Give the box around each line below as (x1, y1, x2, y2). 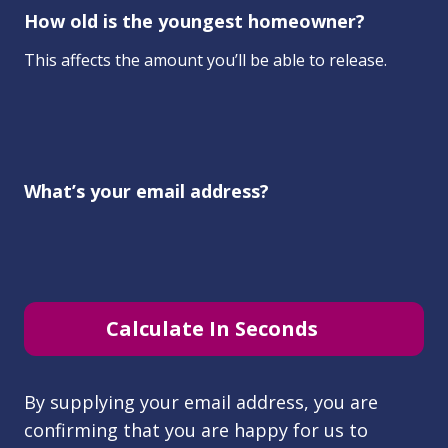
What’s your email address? (24, 178, 269, 203)
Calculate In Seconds (106, 314, 318, 342)
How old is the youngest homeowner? (24, 8, 365, 33)
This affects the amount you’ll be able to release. (24, 48, 387, 71)
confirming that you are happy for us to (24, 417, 368, 442)
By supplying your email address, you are (24, 389, 378, 414)
